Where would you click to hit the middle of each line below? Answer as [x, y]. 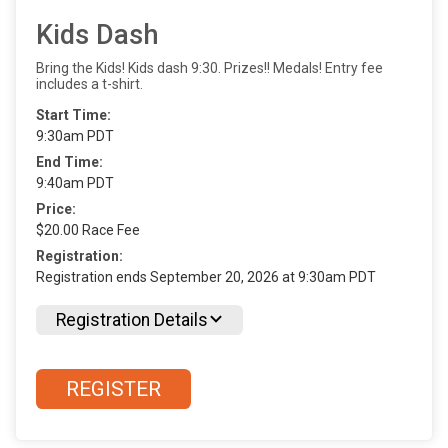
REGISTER [113, 389]
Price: [56, 209]
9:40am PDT [75, 183]
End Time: [69, 162]
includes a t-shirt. [89, 84]
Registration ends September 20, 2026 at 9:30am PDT [206, 277]
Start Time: [73, 115]
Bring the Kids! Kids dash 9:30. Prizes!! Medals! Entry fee [209, 68]
